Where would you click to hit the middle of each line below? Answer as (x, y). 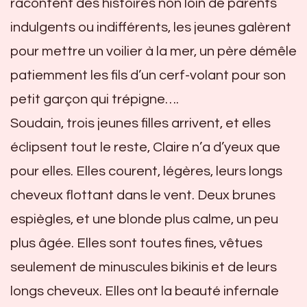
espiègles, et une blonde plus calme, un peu (144, 219)
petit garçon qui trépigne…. (95, 99)
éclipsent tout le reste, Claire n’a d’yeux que (145, 147)
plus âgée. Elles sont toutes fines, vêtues (136, 243)
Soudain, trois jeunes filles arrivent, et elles (140, 123)
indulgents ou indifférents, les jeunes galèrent (151, 27)
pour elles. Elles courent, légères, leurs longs (146, 171)
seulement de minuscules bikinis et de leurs (144, 267)
